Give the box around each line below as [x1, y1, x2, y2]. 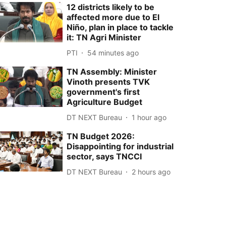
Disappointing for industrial [67, 141, 174, 151]
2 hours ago [132, 167, 171, 176]
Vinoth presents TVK [67, 77, 150, 87]
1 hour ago [132, 112, 167, 122]
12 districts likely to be [67, 2, 155, 12]
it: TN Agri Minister [67, 32, 142, 42]
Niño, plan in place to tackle [67, 22, 174, 32]
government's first [67, 87, 140, 97]
